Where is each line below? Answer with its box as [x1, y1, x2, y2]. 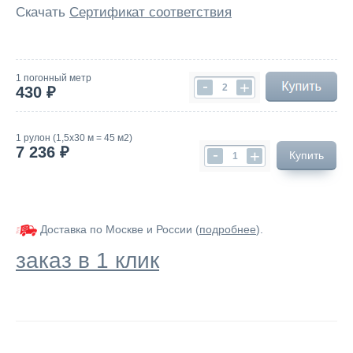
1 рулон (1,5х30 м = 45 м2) [16, 132, 132, 143]
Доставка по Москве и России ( [37, 223, 199, 236]
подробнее [199, 223, 256, 236]
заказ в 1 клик [16, 248, 159, 273]
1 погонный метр [16, 72, 91, 84]
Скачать [16, 5, 69, 20]
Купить [289, 149, 324, 162]
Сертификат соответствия [69, 5, 232, 20]
